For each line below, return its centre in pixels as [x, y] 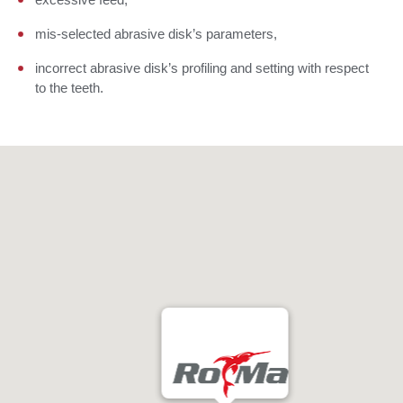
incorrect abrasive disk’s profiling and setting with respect [202, 68]
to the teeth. [69, 88]
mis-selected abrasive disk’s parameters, [156, 34]
